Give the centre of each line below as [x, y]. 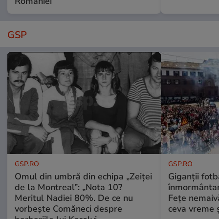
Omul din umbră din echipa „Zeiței [83, 177]
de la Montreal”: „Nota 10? [68, 187]
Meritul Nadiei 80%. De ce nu [74, 198]
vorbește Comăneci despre [68, 209]
